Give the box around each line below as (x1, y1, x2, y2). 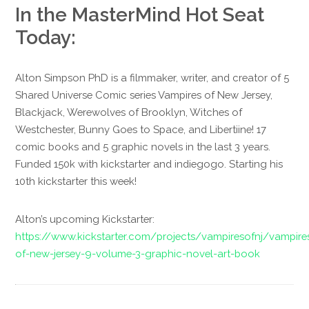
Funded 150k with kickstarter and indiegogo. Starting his (15, 158, 283, 170)
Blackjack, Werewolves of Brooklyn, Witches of (15, 106, 243, 119)
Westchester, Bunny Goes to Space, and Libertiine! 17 (15, 123, 267, 136)
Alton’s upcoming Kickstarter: (15, 212, 155, 225)
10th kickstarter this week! (15, 175, 137, 188)
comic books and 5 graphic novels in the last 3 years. (15, 141, 271, 153)
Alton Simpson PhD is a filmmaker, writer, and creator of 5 (15, 72, 290, 84)
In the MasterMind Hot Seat (15, 2, 265, 26)
